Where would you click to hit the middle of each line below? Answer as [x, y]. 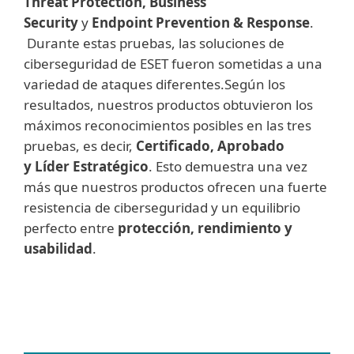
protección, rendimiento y [205, 228]
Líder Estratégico [92, 167]
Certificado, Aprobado [210, 146]
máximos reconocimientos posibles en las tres [168, 126]
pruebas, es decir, [80, 146]
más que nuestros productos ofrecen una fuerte [175, 187]
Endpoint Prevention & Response [199, 23]
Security [53, 23]
